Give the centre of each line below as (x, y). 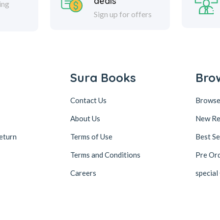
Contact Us (88, 100)
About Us (85, 118)
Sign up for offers (123, 14)
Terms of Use (91, 136)
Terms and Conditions (105, 154)
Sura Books (103, 77)
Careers (83, 173)
